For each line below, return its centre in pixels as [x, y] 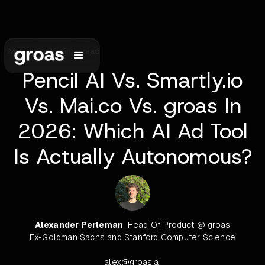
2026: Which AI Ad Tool [132, 131]
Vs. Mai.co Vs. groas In [132, 105]
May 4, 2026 [33, 51]
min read [83, 51]
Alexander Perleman [79, 225]
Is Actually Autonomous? [132, 156]
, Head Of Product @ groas [177, 225]
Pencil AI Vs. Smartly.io [132, 80]
